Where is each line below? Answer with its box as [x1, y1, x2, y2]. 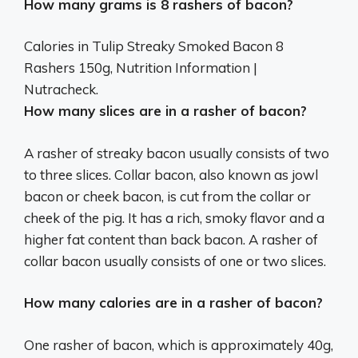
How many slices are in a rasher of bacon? [24, 102, 307, 120]
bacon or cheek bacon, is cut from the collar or [24, 187, 311, 205]
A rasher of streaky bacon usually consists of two [24, 144, 329, 161]
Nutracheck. [24, 81, 98, 98]
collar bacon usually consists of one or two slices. [24, 252, 326, 269]
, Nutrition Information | [110, 59, 257, 77]
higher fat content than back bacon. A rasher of [24, 230, 318, 248]
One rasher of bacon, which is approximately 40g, [24, 336, 333, 353]
